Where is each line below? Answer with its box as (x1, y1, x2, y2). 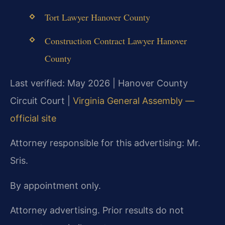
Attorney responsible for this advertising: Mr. (10, 138, 200, 149)
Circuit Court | (10, 95, 73, 106)
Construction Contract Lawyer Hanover (44, 34, 187, 47)
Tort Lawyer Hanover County (44, 11, 150, 24)
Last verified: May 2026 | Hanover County (10, 77, 188, 88)
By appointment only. (10, 180, 101, 191)
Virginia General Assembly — (73, 95, 194, 106)
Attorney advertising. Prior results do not (10, 205, 184, 216)
